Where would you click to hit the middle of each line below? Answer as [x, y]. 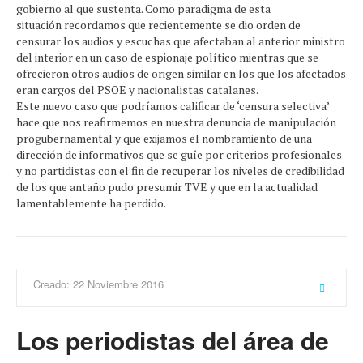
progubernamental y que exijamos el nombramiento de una [164, 138]
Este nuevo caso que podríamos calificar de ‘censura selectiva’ [173, 106]
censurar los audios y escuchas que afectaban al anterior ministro [181, 41]
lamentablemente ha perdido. [91, 203]
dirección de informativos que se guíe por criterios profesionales [179, 154]
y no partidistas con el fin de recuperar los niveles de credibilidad [180, 171]
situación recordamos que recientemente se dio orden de [158, 25]
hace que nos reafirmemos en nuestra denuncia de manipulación [176, 122]
